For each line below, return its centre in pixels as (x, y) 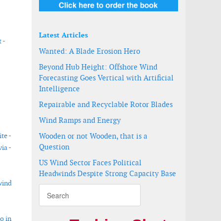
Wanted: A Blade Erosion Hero (90, 51)
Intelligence (59, 89)
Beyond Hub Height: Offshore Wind (98, 67)
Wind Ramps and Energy (80, 120)
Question (54, 147)
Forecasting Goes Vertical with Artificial (106, 78)
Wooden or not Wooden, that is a (93, 136)
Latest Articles (63, 35)
